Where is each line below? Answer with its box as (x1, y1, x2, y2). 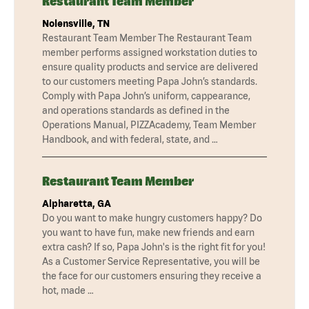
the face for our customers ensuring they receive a (42, 270, 261, 281)
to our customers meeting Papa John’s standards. (42, 75, 257, 87)
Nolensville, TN (42, 17, 110, 29)
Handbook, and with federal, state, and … (42, 133, 218, 145)
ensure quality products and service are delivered (42, 61, 258, 72)
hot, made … (42, 284, 94, 296)
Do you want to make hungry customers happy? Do (42, 212, 262, 223)
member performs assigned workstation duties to (42, 46, 257, 58)
